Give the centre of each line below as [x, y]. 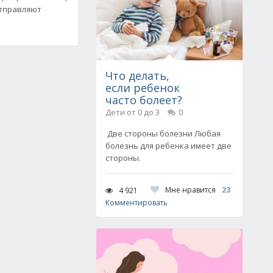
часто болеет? [144, 100]
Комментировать [136, 203]
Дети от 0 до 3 [133, 112]
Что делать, [137, 76]
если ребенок [143, 88]
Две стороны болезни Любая [163, 133]
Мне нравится [190, 190]
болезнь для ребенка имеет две [168, 146]
